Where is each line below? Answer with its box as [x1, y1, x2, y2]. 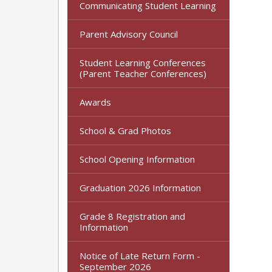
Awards [80, 95, 111, 108]
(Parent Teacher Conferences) [80, 67, 206, 80]
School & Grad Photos [80, 124, 171, 137]
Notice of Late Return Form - [80, 249, 200, 262]
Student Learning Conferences [80, 56, 206, 69]
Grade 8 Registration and [80, 209, 185, 222]
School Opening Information [80, 152, 195, 165]
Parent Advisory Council [80, 27, 178, 40]
